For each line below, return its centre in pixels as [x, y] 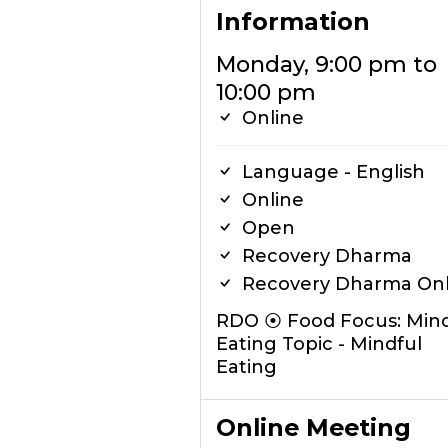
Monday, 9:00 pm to [326, 64]
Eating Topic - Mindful [318, 344]
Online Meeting [313, 427]
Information [292, 21]
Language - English [330, 172]
